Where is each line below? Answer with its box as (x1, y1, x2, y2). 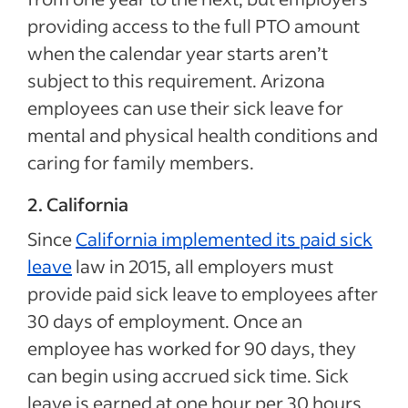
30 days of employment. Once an (27, 308, 302, 332)
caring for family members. (27, 149, 254, 174)
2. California (27, 191, 128, 216)
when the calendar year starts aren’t (27, 40, 328, 65)
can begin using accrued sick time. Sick (27, 362, 349, 387)
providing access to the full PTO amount (27, 13, 360, 37)
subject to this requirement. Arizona (27, 67, 325, 92)
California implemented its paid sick (76, 226, 372, 250)
